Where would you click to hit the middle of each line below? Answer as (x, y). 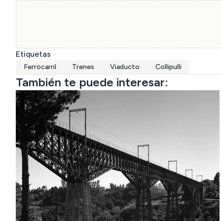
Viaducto (125, 67)
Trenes (83, 67)
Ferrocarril (40, 67)
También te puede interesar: (92, 82)
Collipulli (168, 67)
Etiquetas (33, 54)
